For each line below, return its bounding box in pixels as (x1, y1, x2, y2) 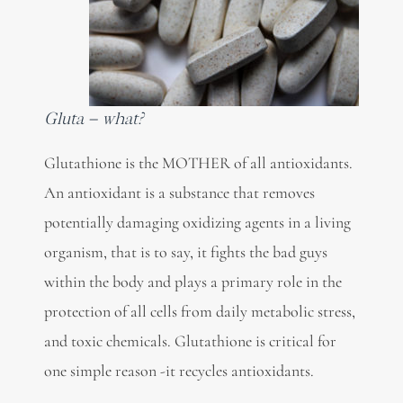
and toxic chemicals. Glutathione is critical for (43, 331, 336, 352)
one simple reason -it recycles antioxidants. (43, 361, 314, 381)
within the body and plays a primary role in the (43, 272, 342, 292)
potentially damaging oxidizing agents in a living (43, 212, 351, 233)
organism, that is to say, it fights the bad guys (43, 242, 327, 263)
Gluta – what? (43, 108, 142, 130)
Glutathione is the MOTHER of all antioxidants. (43, 153, 353, 174)
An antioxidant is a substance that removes (43, 183, 315, 203)
